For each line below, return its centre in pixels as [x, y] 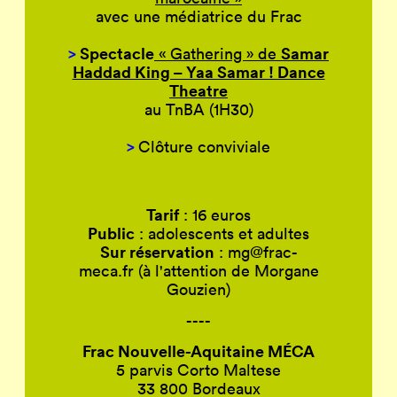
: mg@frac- [256, 252]
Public [111, 233]
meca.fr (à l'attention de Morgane [198, 270]
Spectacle [117, 53]
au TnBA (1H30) [198, 109]
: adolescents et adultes [222, 233]
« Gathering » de [218, 53]
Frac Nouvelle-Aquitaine [175, 350]
